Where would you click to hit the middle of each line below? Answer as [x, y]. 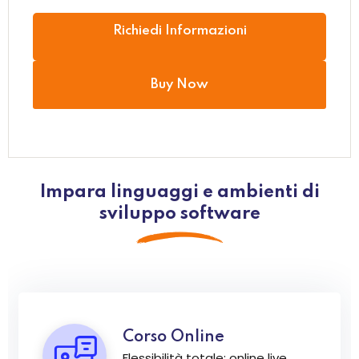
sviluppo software [179, 214]
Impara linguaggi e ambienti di [179, 193]
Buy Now [179, 85]
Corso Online [173, 338]
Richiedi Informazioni [179, 31]
